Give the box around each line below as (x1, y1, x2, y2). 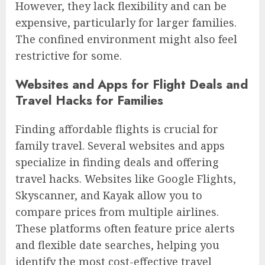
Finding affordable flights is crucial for (15, 122, 218, 137)
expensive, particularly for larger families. (15, 15, 237, 30)
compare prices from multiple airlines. (15, 205, 219, 219)
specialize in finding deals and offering (15, 155, 219, 170)
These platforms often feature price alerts (15, 221, 235, 236)
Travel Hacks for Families (15, 91, 163, 110)
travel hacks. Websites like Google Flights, (15, 172, 236, 186)
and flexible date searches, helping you (15, 238, 219, 253)
